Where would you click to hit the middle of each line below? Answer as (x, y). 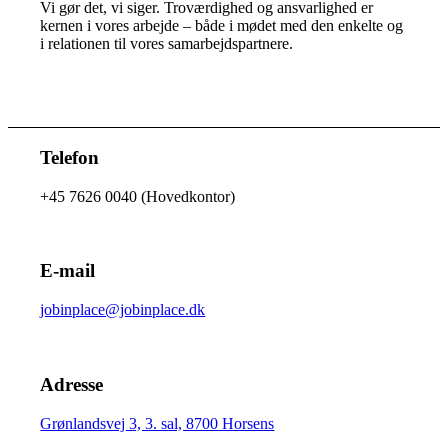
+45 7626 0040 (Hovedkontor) (138, 196)
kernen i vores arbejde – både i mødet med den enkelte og (222, 26)
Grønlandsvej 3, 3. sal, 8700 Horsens (157, 423)
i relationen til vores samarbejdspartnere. (167, 44)
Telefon (70, 158)
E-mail (68, 271)
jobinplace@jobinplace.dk (123, 310)
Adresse (72, 384)
